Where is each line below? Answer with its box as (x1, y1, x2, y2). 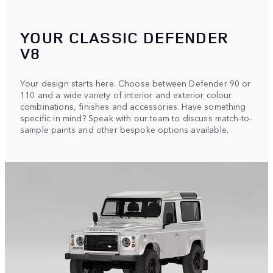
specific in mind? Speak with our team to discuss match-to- (20, 112, 252, 124)
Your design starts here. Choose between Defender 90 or (20, 77, 251, 90)
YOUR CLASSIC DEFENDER (20, 27, 229, 49)
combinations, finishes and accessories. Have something (20, 100, 246, 113)
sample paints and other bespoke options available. (20, 123, 229, 136)
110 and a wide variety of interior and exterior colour (20, 88, 232, 101)
